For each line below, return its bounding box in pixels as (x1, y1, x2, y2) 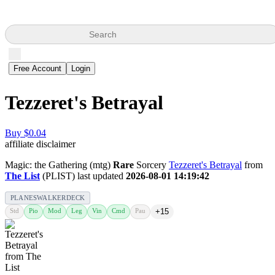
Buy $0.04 (5, 127, 46, 138)
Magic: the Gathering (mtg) (5, 159, 113, 170)
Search (89, 29, 117, 39)
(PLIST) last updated (40, 170, 126, 181)
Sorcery (134, 159, 169, 170)
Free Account (14, 64, 61, 73)
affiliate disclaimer (5, 138, 76, 149)
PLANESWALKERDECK (10, 194, 85, 201)
